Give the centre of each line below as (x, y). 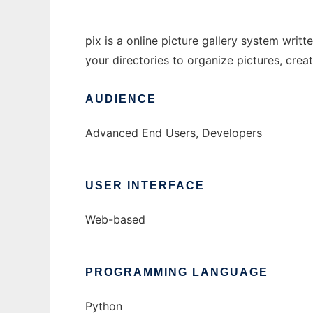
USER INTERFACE (145, 186)
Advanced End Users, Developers (174, 133)
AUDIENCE (121, 99)
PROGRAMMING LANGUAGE (177, 272)
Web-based (115, 220)
